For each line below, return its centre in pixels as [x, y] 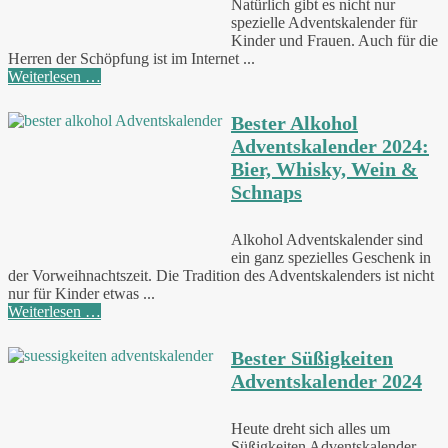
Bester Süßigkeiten [312, 358]
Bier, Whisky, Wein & [324, 169]
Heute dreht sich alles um [310, 428]
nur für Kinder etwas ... [81, 293]
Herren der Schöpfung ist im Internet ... [131, 58]
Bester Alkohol [294, 123]
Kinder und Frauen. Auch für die [334, 40]
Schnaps [266, 192]
